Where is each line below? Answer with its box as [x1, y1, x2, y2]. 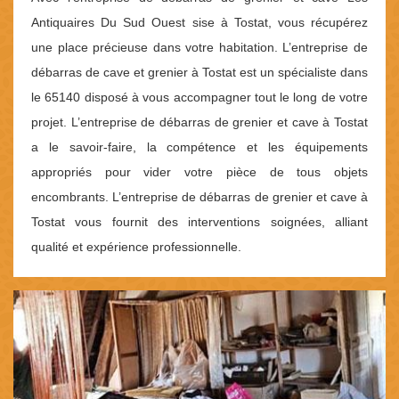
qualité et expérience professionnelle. [31, 240, 241, 255]
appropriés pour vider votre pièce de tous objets [31, 165, 368, 180]
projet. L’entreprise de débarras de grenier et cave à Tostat [31, 115, 368, 130]
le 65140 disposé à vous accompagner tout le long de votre [31, 90, 368, 105]
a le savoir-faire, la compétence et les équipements [31, 140, 368, 155]
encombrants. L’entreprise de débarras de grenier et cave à [31, 190, 368, 205]
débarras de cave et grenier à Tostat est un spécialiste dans [31, 65, 368, 80]
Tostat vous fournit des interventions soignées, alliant [31, 215, 368, 230]
